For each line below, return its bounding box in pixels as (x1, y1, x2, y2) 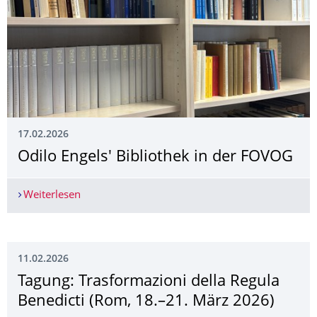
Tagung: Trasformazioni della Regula (18, 274, 279, 289)
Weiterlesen (23, 190, 81, 201)
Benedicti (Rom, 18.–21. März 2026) (18, 294, 275, 309)
